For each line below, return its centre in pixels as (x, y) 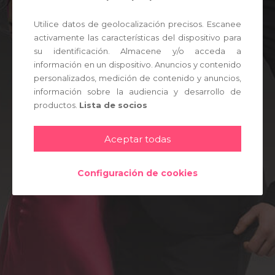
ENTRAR (137, 45)
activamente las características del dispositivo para (137, 37)
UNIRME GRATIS (137, 8)
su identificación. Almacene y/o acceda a (137, 51)
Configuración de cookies (137, 173)
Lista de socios (113, 105)
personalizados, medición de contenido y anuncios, (137, 78)
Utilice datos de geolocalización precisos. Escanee (137, 24)
